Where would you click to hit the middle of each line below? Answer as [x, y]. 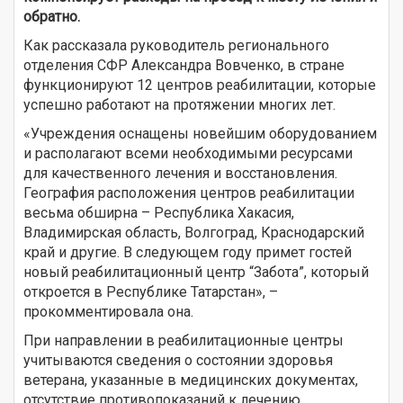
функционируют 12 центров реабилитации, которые [200, 85]
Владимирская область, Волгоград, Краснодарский [194, 232]
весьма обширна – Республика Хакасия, [159, 212]
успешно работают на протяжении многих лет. [179, 104]
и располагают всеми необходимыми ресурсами [188, 153]
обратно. [52, 16]
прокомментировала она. [108, 311]
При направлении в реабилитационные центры [184, 340]
